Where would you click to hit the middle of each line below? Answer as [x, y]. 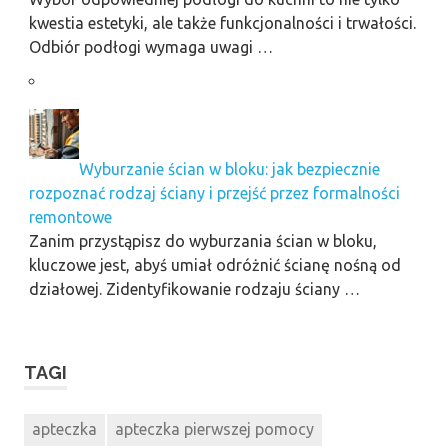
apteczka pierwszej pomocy [214, 429]
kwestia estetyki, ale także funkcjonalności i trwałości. [222, 22]
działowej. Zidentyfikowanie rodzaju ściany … [194, 288]
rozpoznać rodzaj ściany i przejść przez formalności [214, 192]
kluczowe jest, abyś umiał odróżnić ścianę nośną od [214, 264]
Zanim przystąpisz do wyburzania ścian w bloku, [202, 240]
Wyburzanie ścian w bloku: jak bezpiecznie [229, 168]
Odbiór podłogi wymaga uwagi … [150, 46]
